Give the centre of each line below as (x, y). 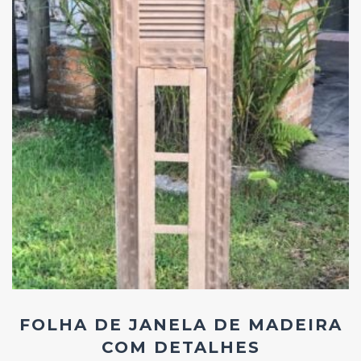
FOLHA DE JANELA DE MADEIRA (180, 324)
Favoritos (210, 144)
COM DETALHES (180, 347)
